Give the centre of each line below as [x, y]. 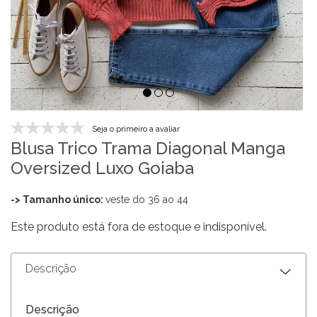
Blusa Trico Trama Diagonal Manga [148, 149]
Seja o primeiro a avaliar [136, 129]
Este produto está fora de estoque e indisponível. [139, 227]
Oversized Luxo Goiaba [102, 168]
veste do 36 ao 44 [147, 200]
